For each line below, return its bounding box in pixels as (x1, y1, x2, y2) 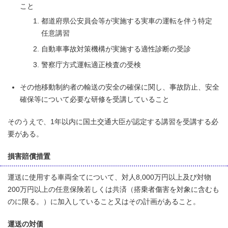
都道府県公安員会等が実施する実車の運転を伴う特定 (41, 17, 212, 25)
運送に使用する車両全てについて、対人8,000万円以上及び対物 (8, 174, 211, 181)
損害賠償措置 (8, 153, 50, 160)
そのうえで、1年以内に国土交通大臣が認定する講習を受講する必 (8, 118, 218, 126)
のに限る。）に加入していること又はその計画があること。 (8, 198, 200, 206)
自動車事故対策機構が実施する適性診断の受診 (41, 45, 191, 53)
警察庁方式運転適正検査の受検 (41, 61, 141, 69)
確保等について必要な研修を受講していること (20, 96, 169, 103)
